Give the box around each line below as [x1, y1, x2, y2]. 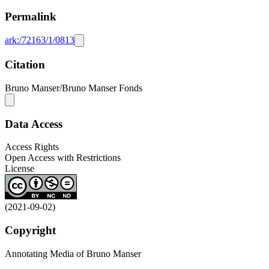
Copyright [5, 224, 56, 237]
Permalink [5, 10, 56, 23]
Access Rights [5, 142, 59, 153]
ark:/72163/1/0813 [5, 35, 74, 46]
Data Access [5, 117, 62, 130]
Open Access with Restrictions [5, 153, 121, 163]
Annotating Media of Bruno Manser [5, 248, 141, 259]
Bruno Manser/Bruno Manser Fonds [5, 82, 142, 93]
